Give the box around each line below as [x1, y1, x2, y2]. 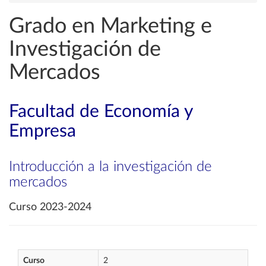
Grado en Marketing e [9, 15, 212, 37]
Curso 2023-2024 [9, 202, 91, 213]
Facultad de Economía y [9, 103, 192, 121]
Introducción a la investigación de [9, 160, 212, 174]
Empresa [9, 122, 76, 140]
